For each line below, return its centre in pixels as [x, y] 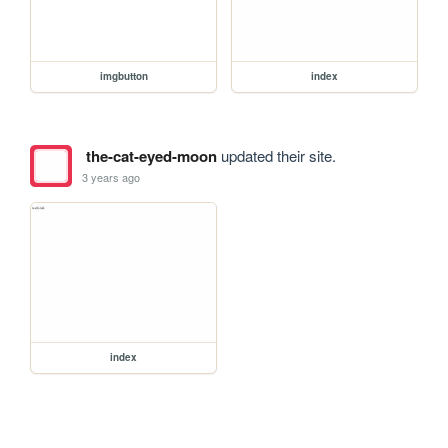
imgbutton [123, 76]
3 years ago [111, 176]
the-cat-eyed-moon [151, 156]
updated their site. [276, 156]
